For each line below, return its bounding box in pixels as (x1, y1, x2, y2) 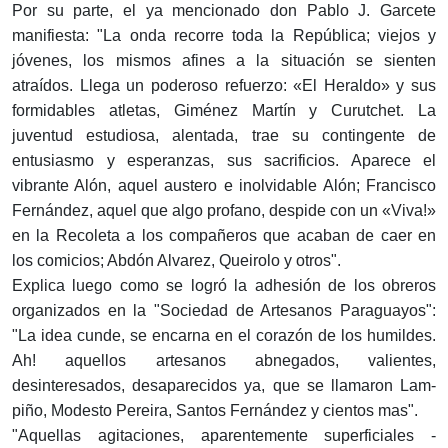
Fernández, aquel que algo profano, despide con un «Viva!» (12, 202, 436, 220)
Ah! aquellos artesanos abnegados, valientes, (12, 352, 436, 370)
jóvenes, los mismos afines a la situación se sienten (12, 52, 436, 70)
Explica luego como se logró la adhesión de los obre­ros (12, 277, 436, 295)
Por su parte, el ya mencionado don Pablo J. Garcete (12, 2, 436, 20)
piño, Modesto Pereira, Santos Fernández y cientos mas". (12, 402, 418, 420)
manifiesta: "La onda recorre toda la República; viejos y (12, 27, 436, 45)
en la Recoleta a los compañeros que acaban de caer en (12, 227, 436, 245)
